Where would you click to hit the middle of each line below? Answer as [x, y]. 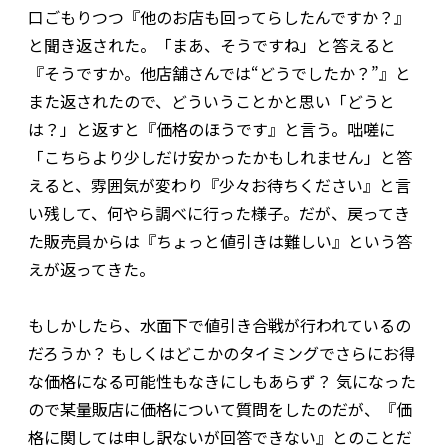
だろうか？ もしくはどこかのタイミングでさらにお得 [221, 352]
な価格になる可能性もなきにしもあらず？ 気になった [222, 380]
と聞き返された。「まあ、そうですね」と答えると [212, 44]
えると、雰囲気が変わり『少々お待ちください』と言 [219, 184]
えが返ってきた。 [91, 268]
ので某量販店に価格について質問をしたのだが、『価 [220, 408]
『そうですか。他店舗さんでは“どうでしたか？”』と [219, 72]
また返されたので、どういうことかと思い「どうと [211, 100]
